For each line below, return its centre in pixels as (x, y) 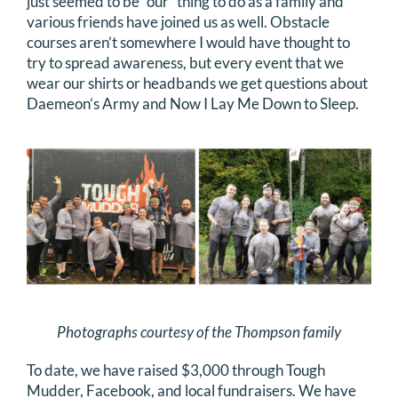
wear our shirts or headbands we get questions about (197, 83)
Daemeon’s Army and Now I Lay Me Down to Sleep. (193, 103)
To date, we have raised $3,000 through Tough (176, 370)
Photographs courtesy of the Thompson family (199, 331)
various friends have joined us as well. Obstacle (178, 21)
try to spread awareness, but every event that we (185, 62)
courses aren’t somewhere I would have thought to (188, 42)
